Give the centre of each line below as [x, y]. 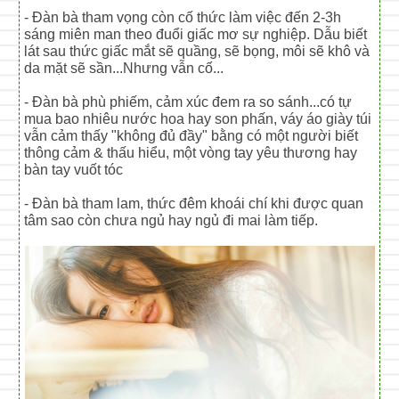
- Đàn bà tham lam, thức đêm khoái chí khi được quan [194, 203]
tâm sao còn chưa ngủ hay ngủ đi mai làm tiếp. [171, 220]
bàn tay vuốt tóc [74, 169]
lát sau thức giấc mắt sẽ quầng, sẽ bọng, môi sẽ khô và [197, 51]
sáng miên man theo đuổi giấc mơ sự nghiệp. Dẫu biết [196, 34]
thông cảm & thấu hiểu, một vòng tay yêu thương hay [191, 152]
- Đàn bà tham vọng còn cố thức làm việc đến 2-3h [183, 17]
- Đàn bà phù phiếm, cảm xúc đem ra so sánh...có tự [188, 102]
